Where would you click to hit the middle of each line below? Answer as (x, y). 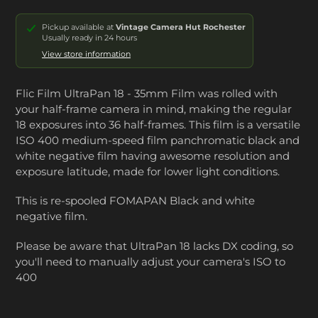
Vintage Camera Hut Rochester (181, 27)
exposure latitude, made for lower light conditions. (149, 171)
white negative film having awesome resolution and (153, 155)
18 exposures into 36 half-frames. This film (125, 124)
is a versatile (268, 124)
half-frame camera (91, 109)
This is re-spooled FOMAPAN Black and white (135, 201)
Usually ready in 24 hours (89, 38)
